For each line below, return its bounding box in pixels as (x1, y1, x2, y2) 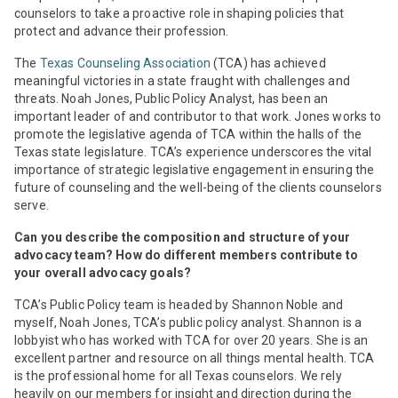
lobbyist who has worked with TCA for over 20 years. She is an (14, 332, 369, 347)
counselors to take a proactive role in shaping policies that (14, 5, 344, 20)
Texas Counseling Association (39, 55, 211, 70)
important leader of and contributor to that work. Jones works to (14, 108, 382, 123)
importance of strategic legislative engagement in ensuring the (14, 162, 375, 177)
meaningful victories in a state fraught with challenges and (14, 73, 350, 88)
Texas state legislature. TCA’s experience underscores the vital (14, 144, 372, 159)
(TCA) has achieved (210, 55, 326, 70)
